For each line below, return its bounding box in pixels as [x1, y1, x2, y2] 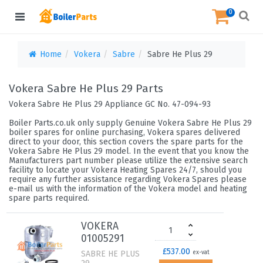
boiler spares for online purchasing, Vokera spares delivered [9, 127, 240, 137]
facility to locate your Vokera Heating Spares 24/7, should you [9, 165, 242, 175]
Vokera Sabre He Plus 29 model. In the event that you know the [9, 146, 249, 156]
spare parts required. [9, 193, 89, 203]
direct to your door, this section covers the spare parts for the [9, 137, 243, 147]
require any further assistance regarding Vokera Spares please [9, 174, 247, 184]
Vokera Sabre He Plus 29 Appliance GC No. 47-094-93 [9, 99, 211, 109]
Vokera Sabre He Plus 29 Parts [9, 82, 163, 95]
